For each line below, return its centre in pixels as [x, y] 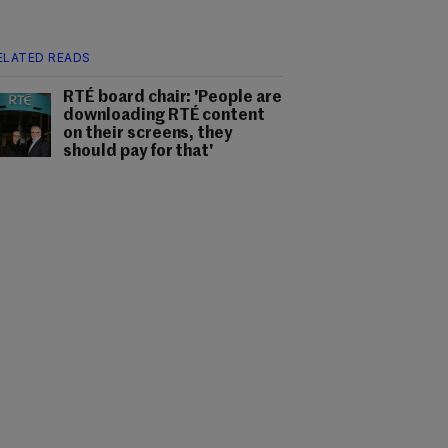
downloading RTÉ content [164, 116]
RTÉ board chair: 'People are [173, 98]
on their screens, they [148, 134]
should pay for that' [138, 152]
